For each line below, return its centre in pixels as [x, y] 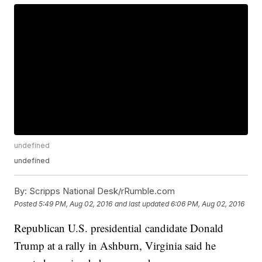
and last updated [142, 204]
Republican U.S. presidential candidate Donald [119, 228]
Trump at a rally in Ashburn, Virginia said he [115, 246]
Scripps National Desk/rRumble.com [101, 191]
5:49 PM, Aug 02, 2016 [76, 204]
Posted [27, 204]
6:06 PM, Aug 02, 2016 [208, 204]
